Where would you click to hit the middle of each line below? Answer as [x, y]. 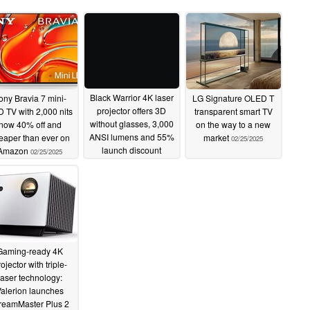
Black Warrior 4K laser [131, 97]
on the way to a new [233, 124]
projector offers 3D [131, 110]
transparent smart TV [233, 111]
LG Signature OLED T [233, 98]
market [217, 137]
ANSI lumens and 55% [131, 136]
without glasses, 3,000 [131, 123]
